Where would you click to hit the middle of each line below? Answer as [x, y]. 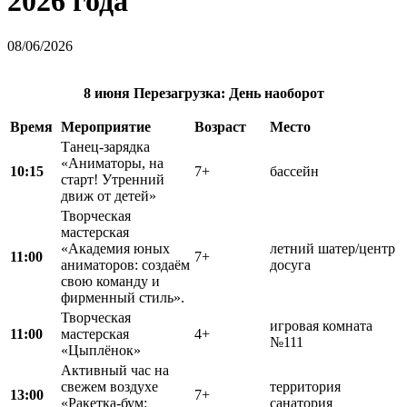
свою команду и [110, 281]
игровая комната [321, 325]
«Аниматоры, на [112, 163]
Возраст [220, 126]
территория [305, 386]
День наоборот [274, 93]
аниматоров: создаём [125, 264]
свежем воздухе [109, 386]
